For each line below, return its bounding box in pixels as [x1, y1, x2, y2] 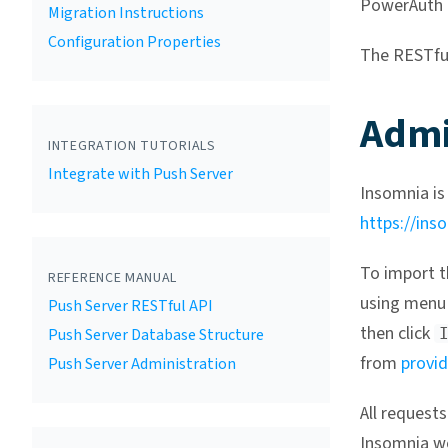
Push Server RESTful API [48, 295, 213, 317]
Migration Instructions [48, 2, 204, 24]
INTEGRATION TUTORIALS [48, 136, 216, 156]
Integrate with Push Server [48, 163, 233, 185]
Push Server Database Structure [48, 324, 264, 346]
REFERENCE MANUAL [48, 268, 178, 288]
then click [359, 321, 434, 347]
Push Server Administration [48, 353, 236, 375]
